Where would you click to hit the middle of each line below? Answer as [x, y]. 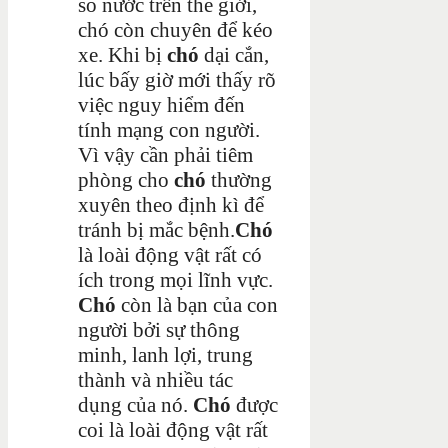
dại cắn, [234, 54]
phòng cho [126, 179]
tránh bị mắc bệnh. [156, 229]
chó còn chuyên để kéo [175, 29]
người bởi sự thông [159, 329]
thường [239, 179]
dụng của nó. [135, 404]
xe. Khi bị [122, 54]
